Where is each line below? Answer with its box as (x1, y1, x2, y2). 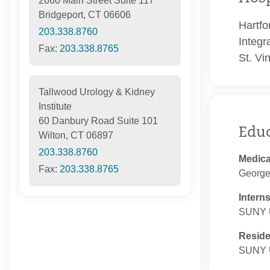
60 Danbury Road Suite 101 (38, 116, 158, 127)
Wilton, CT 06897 (38, 130, 113, 141)
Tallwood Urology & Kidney (38, 87, 155, 98)
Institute (38, 101, 72, 112)
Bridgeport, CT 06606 (38, 10, 131, 20)
